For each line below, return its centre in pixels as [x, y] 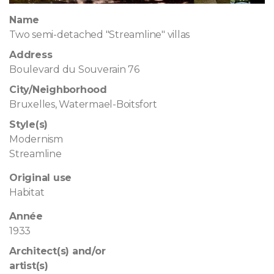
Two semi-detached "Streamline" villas [100, 34]
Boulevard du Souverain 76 [74, 69]
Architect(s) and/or [57, 251]
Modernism [36, 139]
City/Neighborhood [58, 89]
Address [31, 54]
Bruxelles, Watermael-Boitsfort [83, 104]
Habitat [27, 192]
